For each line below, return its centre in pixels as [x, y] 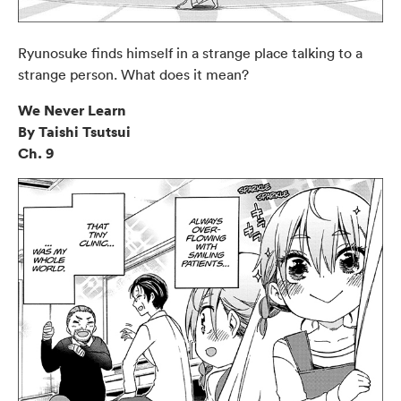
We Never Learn [72, 110]
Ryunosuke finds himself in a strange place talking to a [190, 52]
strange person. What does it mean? [133, 74]
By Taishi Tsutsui [74, 131]
